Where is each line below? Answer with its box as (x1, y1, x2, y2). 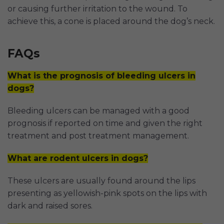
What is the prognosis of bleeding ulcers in (7, 71, 195, 81)
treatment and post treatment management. (7, 131, 189, 141)
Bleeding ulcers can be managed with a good (7, 106, 189, 116)
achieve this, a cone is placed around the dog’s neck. (7, 16, 215, 26)
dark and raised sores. (7, 201, 92, 211)
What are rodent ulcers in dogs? (7, 153, 148, 163)
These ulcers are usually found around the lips (7, 176, 195, 186)
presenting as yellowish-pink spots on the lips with (7, 188, 207, 198)
